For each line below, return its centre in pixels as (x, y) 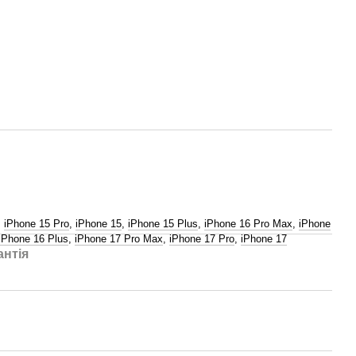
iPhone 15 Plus (163, 224)
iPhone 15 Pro (37, 224)
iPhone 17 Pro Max (119, 239)
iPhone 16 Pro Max (248, 224)
